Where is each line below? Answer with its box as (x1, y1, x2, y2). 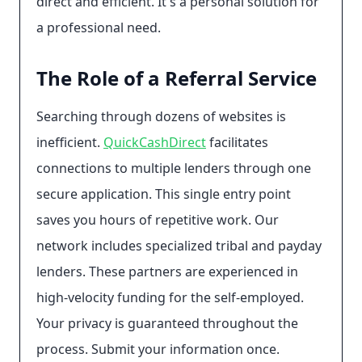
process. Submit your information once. (36, 340, 280, 358)
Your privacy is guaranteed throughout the (36, 314, 298, 332)
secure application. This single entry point (36, 185, 291, 203)
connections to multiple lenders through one (36, 159, 311, 177)
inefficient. (36, 133, 103, 151)
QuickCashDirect (103, 133, 206, 151)
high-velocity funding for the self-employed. (36, 288, 304, 306)
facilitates (206, 133, 268, 151)
